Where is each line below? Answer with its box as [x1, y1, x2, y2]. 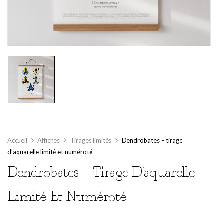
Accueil [7, 136, 27, 144]
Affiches [37, 136, 60, 144]
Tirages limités [70, 136, 111, 144]
